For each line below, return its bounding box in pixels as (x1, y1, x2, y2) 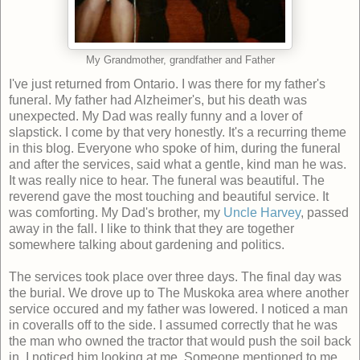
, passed (301, 205, 349, 219)
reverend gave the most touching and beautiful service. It (9, 189, 329, 203)
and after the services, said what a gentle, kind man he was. (9, 157, 346, 171)
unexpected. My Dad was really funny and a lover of (9, 108, 302, 123)
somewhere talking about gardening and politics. (9, 237, 284, 252)
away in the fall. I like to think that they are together (9, 221, 294, 235)
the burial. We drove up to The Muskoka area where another (9, 285, 349, 300)
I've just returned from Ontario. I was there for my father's (9, 76, 325, 91)
